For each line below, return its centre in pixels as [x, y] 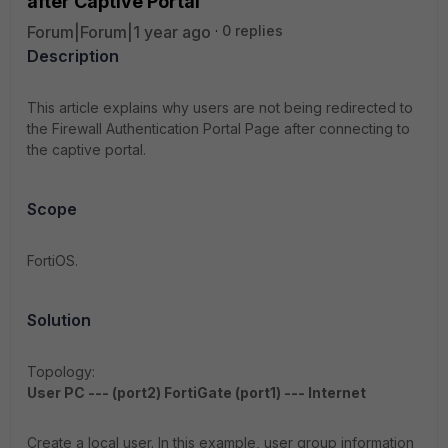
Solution [59, 320]
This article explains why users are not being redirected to [220, 107]
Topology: [61, 371]
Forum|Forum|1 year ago [119, 32]
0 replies [252, 30]
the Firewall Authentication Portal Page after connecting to [218, 128]
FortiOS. [52, 260]
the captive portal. [86, 149]
